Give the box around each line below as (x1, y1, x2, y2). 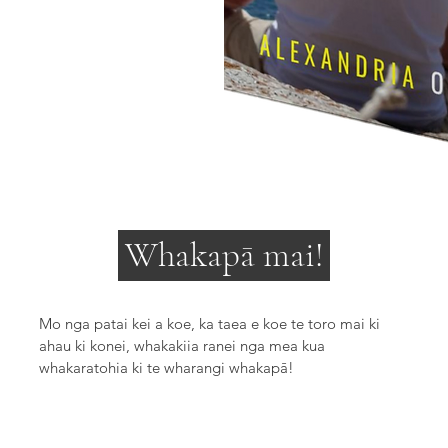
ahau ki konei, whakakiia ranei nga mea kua (39, 335, 325, 355)
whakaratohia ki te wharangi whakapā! (39, 357, 294, 377)
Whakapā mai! (124, 233, 324, 276)
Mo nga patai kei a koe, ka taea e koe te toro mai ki (39, 313, 380, 333)
